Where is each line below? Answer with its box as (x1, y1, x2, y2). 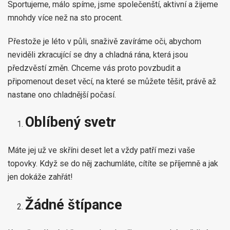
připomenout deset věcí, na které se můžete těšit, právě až (8, 76, 216, 86)
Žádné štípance (25, 197, 123, 214)
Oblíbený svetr (25, 114, 117, 131)
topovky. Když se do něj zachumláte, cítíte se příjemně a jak (8, 159, 218, 169)
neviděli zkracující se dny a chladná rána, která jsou (8, 49, 188, 60)
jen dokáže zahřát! (8, 172, 73, 182)
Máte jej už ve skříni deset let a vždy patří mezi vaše (8, 145, 195, 156)
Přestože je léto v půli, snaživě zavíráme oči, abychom (8, 36, 201, 46)
